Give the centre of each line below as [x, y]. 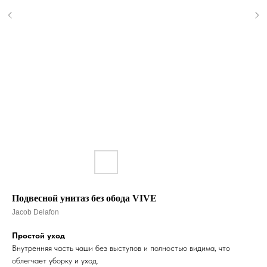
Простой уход [38, 235]
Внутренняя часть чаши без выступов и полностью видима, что [121, 248]
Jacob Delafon [35, 212]
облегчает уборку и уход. [55, 260]
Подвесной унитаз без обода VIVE [84, 198]
